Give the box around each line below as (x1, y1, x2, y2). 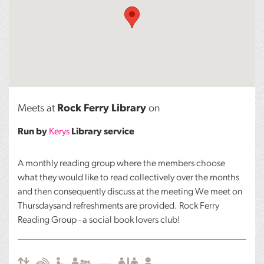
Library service (71, 127, 134, 137)
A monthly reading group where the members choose (18, 159, 225, 169)
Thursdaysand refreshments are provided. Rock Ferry (18, 202, 219, 212)
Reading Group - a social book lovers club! (18, 216, 180, 226)
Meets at (18, 103, 57, 115)
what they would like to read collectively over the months (18, 173, 239, 183)
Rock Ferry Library (57, 103, 146, 115)
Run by (18, 127, 47, 137)
